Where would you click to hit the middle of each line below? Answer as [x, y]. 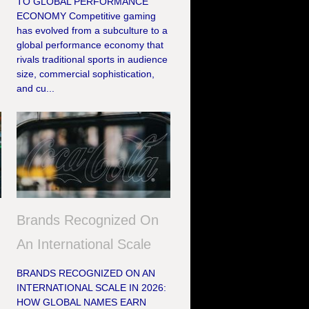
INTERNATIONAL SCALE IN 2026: [91, 288]
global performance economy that [90, 45]
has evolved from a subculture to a [92, 31]
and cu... [35, 89]
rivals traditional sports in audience [92, 60]
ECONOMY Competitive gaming [86, 16]
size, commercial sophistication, [85, 74]
